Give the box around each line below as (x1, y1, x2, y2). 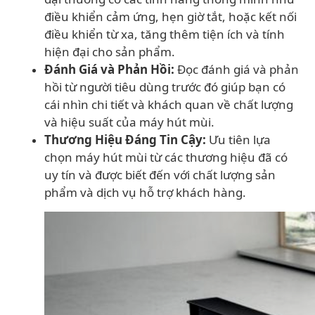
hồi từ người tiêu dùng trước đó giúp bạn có (44, 79, 285, 95)
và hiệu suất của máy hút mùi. (44, 114, 214, 130)
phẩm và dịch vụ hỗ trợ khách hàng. (44, 184, 246, 200)
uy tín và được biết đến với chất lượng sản (44, 167, 276, 183)
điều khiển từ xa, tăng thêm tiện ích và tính (44, 26, 285, 42)
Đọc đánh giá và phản (174, 61, 299, 77)
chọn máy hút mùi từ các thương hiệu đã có (44, 149, 288, 165)
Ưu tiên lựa (206, 131, 271, 148)
